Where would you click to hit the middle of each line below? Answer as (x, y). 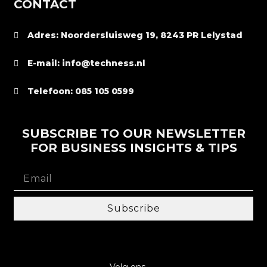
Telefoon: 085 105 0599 (80, 91)
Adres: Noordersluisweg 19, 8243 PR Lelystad (135, 35)
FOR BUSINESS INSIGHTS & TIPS (133, 148)
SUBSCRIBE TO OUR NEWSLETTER (133, 134)
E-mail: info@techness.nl (86, 63)
